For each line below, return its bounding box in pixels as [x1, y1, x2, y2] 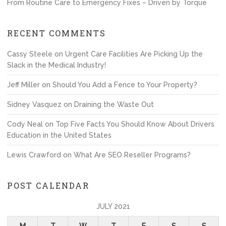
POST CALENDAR [7, 180, 89, 191]
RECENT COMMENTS [7, 28, 106, 38]
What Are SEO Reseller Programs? [74, 151, 191, 159]
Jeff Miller [7, 81, 40, 89]
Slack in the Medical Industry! [7, 61, 106, 69]
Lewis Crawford [7, 151, 61, 159]
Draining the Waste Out [74, 100, 154, 108]
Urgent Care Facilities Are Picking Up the [65, 50, 203, 58]
